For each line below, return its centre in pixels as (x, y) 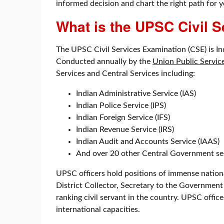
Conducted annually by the (104, 61)
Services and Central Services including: (125, 73)
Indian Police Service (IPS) (121, 105)
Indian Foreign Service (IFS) (123, 117)
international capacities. (98, 209)
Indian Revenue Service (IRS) (125, 129)
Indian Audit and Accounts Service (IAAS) (148, 141)
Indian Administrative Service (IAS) (136, 93)
